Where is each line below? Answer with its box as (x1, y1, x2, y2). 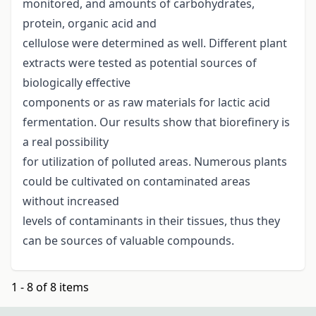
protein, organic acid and (23, 16, 157, 32)
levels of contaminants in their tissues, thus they (23, 213, 280, 229)
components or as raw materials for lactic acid (23, 95, 270, 111)
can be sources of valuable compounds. (23, 233, 234, 249)
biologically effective (23, 75, 130, 91)
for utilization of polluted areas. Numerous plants (23, 154, 287, 170)
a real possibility (23, 134, 109, 150)
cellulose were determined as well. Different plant (23, 35, 287, 51)
